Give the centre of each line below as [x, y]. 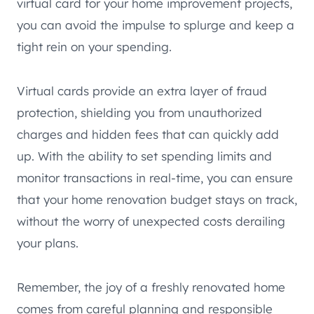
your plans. [48, 243]
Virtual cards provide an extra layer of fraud [142, 91]
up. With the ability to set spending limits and [144, 156]
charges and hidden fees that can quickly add [148, 135]
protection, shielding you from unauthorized [139, 113]
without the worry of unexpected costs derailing [151, 221]
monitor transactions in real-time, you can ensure [155, 178]
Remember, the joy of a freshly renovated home [151, 287]
